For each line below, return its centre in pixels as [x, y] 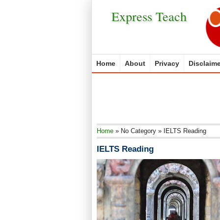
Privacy [167, 63]
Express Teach [149, 16]
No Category [138, 131]
